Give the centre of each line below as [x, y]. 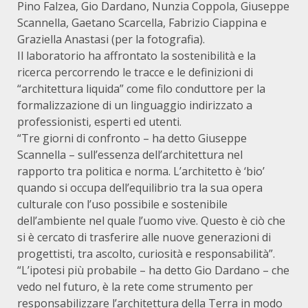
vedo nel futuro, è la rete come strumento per [135, 287]
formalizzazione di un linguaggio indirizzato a [135, 105]
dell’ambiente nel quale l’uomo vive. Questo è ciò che [151, 221]
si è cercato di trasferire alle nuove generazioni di [144, 237]
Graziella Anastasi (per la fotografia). [111, 39]
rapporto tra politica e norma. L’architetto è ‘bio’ [141, 171]
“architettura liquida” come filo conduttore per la [141, 89]
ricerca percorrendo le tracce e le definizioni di [135, 72]
